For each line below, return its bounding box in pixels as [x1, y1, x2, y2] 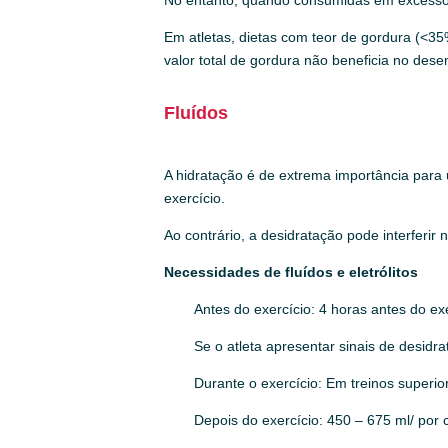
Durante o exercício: [194, 375, 327, 391]
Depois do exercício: [194, 412, 328, 428]
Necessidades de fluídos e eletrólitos [164, 264, 419, 280]
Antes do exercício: [194, 301, 320, 317]
